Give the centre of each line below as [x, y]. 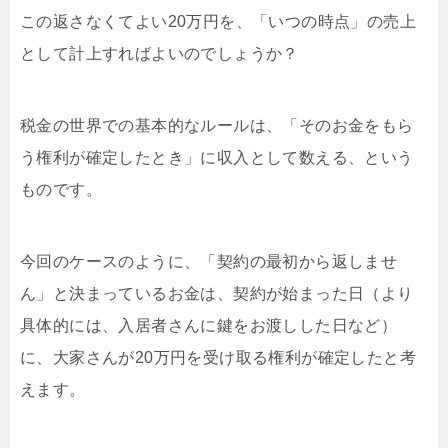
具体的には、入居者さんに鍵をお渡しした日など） [209, 325]
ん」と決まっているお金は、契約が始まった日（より [217, 293]
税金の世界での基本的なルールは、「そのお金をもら [217, 125]
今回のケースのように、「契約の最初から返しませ [209, 261]
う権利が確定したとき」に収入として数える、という [217, 157]
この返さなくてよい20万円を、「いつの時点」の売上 [218, 21]
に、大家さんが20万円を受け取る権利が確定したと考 [218, 357]
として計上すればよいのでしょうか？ [159, 53]
